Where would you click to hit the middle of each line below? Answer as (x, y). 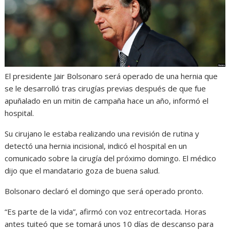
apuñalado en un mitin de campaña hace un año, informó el (107, 100)
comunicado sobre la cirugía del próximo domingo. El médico (111, 158)
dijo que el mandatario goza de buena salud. (82, 170)
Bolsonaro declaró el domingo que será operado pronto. (104, 191)
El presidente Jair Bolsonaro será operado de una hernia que (111, 76)
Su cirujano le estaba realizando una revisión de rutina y (102, 133)
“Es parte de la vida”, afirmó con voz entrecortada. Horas (106, 211)
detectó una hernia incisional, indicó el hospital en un (96, 146)
